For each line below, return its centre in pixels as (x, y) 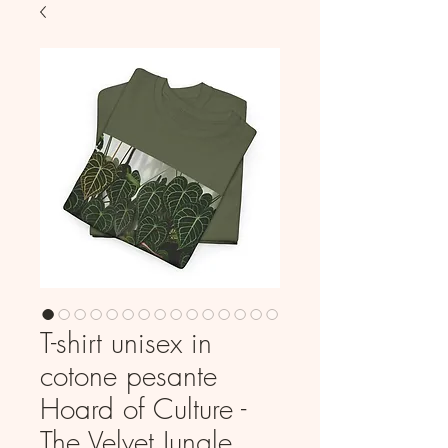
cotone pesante (128, 375)
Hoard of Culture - (143, 408)
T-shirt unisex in (126, 342)
